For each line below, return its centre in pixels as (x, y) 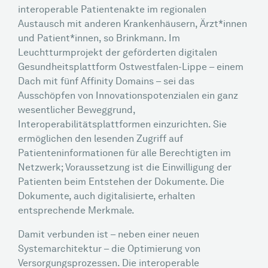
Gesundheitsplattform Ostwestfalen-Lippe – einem (131, 68)
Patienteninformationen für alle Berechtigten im (124, 154)
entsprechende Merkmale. (76, 211)
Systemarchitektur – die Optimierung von (109, 249)
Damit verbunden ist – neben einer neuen (109, 235)
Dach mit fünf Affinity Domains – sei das (106, 82)
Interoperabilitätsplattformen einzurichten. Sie (122, 125)
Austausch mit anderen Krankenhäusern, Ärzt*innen (133, 25)
